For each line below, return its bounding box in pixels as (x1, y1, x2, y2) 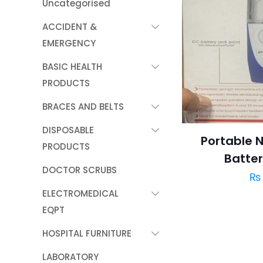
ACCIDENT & (42, 21, 97, 33)
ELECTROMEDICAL (42, 187, 119, 200)
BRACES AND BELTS (42, 100, 124, 113)
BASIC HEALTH (42, 60, 102, 73)
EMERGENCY (42, 37, 96, 49)
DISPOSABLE (42, 124, 94, 136)
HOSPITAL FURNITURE (42, 227, 131, 240)
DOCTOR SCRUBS (42, 164, 117, 176)
